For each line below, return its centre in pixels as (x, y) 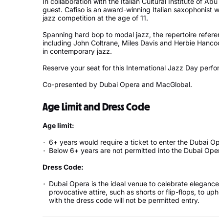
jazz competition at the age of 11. (95, 18)
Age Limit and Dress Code (96, 107)
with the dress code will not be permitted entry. (124, 200)
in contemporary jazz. (77, 51)
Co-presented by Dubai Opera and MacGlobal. (117, 84)
